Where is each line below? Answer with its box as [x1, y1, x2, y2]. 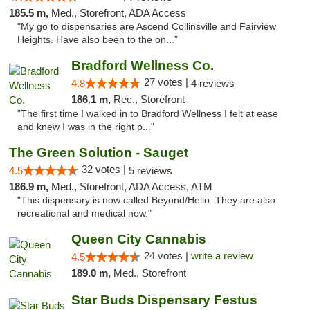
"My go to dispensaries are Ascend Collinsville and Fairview [17, 21, 276, 32]
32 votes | [82, 163, 129, 175]
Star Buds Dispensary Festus [71, 293, 257, 307]
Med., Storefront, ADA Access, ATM [51, 181, 212, 192]
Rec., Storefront [113, 93, 185, 105]
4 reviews [190, 77, 235, 89]
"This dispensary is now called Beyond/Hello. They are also [17, 195, 275, 206]
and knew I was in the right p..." [17, 122, 154, 132]
